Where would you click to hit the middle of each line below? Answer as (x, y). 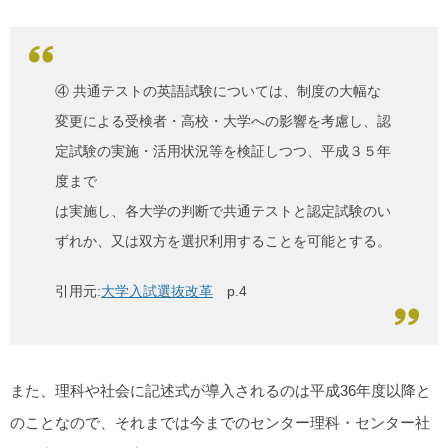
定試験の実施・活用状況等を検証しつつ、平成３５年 (223, 150)
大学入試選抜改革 (157, 290)
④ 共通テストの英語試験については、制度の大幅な (218, 90)
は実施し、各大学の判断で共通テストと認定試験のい (223, 210)
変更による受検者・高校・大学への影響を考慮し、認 (223, 120)
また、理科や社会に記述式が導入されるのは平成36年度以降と (220, 391)
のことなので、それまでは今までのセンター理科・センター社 (220, 423)
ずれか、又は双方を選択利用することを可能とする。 (223, 240)
